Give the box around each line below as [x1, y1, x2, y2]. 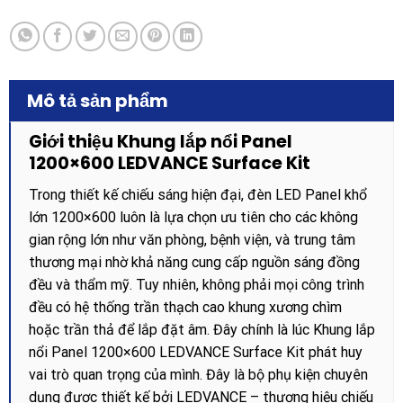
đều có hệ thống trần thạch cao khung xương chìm [28, 299, 342, 317]
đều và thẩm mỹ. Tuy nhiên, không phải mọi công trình [28, 276, 364, 294]
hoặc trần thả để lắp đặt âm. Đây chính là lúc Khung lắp [28, 321, 375, 339]
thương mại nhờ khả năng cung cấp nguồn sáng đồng [28, 254, 360, 272]
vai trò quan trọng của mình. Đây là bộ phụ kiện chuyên [28, 366, 368, 384]
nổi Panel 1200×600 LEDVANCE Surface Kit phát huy [28, 344, 363, 362]
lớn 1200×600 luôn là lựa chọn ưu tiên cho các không [28, 209, 358, 227]
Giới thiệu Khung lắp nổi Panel [28, 130, 292, 155]
